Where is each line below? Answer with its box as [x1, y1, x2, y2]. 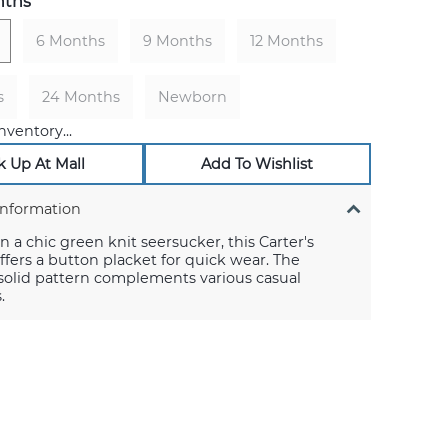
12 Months [249, 32, 323, 50]
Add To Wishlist [201, 155, 314, 173]
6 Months [35, 32, 105, 50]
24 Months [41, 88, 120, 106]
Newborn [157, 88, 227, 106]
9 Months [142, 32, 212, 50]
